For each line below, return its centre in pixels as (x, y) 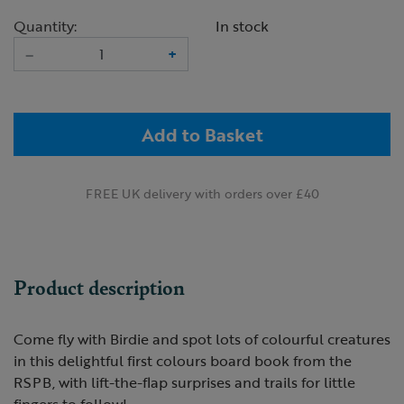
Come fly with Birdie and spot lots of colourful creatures (202, 339)
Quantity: (45, 26)
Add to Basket (202, 134)
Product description (99, 287)
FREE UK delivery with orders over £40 (202, 193)
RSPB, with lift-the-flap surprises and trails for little (184, 382)
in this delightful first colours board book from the (183, 361)
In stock (242, 26)
